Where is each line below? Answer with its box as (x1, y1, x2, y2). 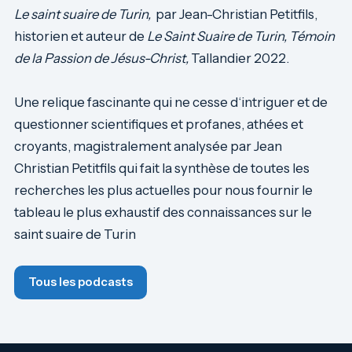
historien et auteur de (14, 27, 147, 44)
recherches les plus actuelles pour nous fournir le (14, 181, 313, 198)
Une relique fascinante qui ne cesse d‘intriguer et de (14, 93, 328, 110)
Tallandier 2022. (189, 49, 289, 66)
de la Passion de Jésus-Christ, (14, 49, 189, 66)
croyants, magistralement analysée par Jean (14, 137, 282, 154)
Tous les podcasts (28, 274, 133, 289)
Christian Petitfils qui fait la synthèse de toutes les (14, 159, 310, 176)
